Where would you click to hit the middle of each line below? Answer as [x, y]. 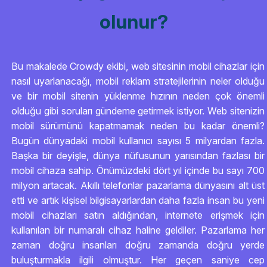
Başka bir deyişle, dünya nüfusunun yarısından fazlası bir [138, 156]
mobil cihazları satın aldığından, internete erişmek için [138, 215]
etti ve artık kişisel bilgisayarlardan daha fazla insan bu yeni [138, 200]
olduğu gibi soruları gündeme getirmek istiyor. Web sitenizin [138, 111]
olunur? [133, 22]
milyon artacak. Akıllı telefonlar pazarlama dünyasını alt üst [138, 185]
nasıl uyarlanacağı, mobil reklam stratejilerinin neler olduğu [138, 81]
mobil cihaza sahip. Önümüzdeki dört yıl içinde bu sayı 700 [138, 170]
